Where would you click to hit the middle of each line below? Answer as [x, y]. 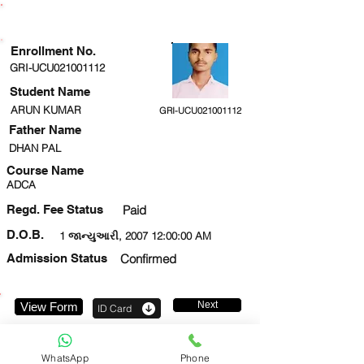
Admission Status [57, 258]
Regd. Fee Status [55, 209]
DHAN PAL [35, 148]
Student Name [50, 91]
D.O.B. [25, 234]
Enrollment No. [53, 51]
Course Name [45, 170]
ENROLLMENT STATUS [128, 19]
